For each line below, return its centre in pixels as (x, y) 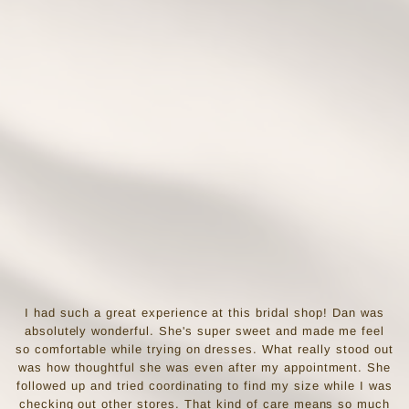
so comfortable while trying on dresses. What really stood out (204, 350)
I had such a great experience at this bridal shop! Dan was (204, 313)
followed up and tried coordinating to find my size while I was (204, 386)
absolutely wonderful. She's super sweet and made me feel (204, 331)
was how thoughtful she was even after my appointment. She (204, 368)
